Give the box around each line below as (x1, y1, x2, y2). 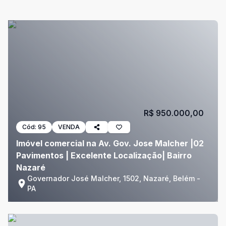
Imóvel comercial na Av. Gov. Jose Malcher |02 (16, 138, 204, 148)
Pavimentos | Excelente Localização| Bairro (16, 150, 192, 160)
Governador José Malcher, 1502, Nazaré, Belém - (27, 174, 200, 183)
